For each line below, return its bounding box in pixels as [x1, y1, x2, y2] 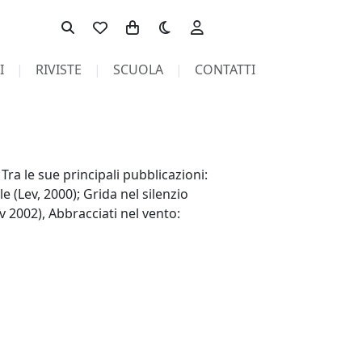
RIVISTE [35, 61, 82, 78]
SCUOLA [112, 61, 163, 78]
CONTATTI [194, 61, 255, 78]
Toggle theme [148, 11, 232, 28]
